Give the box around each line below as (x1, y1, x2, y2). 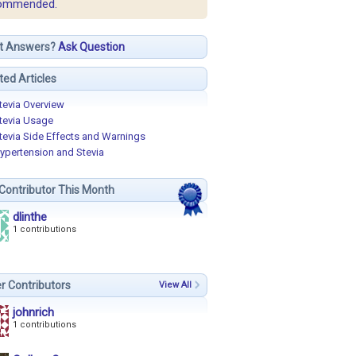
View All (159, 280, 192, 291)
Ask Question (58, 41, 125, 54)
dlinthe (13, 210, 47, 225)
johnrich (13, 305, 54, 320)
